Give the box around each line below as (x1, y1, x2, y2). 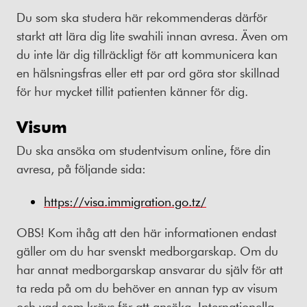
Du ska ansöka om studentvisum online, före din (16, 141, 271, 158)
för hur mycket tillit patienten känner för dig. (16, 83, 251, 100)
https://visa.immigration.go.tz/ (44, 193, 206, 210)
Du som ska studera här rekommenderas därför (16, 9, 267, 26)
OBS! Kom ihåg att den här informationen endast (16, 224, 277, 241)
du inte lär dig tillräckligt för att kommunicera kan (16, 46, 278, 63)
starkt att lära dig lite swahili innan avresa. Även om (16, 27, 288, 45)
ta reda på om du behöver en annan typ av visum (16, 280, 278, 297)
